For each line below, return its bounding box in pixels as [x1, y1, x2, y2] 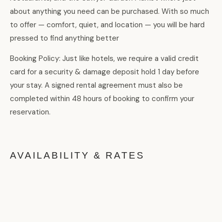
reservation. [10, 107, 51, 117]
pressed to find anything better [10, 33, 119, 44]
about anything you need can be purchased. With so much [10, 6, 209, 17]
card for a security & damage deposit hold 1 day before [10, 67, 199, 77]
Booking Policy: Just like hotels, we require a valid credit [10, 54, 199, 64]
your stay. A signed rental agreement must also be [10, 80, 183, 91]
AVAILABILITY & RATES [10, 150, 145, 161]
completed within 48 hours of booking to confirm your [10, 94, 194, 104]
